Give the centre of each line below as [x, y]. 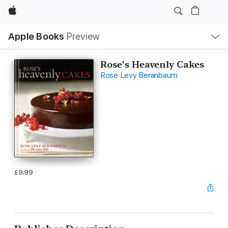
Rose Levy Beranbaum [139, 75]
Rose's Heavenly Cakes [152, 64]
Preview [83, 36]
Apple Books [36, 36]
